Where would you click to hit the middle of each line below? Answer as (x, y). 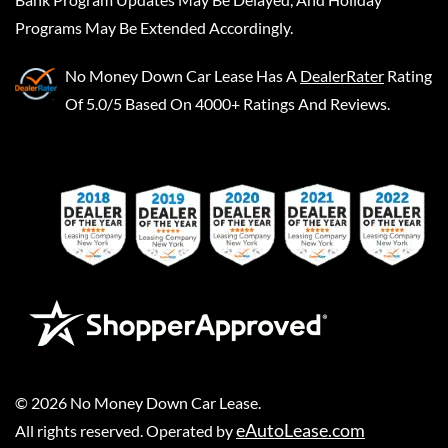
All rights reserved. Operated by (125, 430)
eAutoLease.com (300, 429)
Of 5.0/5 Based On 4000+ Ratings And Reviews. (227, 103)
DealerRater (342, 75)
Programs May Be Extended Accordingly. (154, 27)
